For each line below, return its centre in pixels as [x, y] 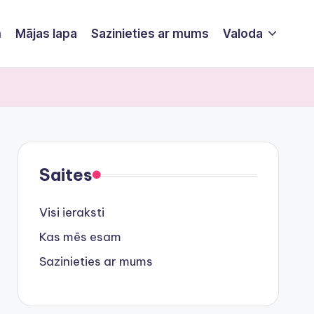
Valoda [243, 33]
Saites [66, 175]
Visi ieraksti [71, 212]
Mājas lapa [46, 33]
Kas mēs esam [80, 237]
